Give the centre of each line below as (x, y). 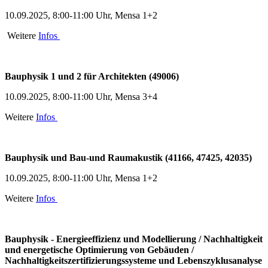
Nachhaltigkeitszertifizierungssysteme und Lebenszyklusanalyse (133, 260)
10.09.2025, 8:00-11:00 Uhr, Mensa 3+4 (81, 96)
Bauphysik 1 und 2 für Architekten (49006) (92, 76)
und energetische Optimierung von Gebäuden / (99, 249)
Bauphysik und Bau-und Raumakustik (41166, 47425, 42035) (128, 157)
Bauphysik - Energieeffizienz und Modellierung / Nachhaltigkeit (134, 239)
